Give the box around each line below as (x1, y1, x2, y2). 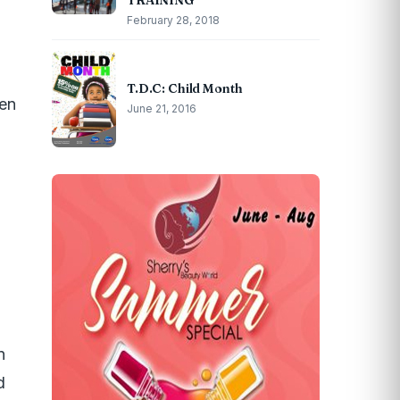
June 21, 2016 (127, 102, 196, 115)
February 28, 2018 (127, 13, 220, 27)
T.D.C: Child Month (127, 80, 243, 96)
